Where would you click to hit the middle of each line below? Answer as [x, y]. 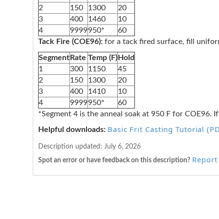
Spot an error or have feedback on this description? [114, 160]
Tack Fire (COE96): [70, 42]
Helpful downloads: [72, 130]
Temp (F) [103, 58]
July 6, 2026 [122, 147]
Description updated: [71, 147]
